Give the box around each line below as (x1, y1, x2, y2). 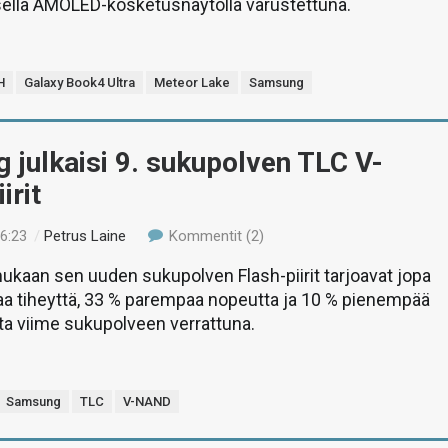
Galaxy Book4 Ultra (24, 75, 136, 90)
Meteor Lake (154, 75, 231, 90)
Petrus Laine (44, 227, 127, 245)
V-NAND (123, 394, 172, 409)
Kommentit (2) (164, 227, 264, 245)
